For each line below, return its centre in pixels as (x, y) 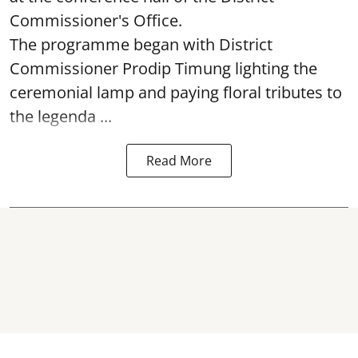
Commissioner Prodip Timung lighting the (163, 68)
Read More (179, 161)
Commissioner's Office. (96, 20)
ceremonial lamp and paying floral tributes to (176, 92)
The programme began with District (141, 44)
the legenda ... (61, 116)
